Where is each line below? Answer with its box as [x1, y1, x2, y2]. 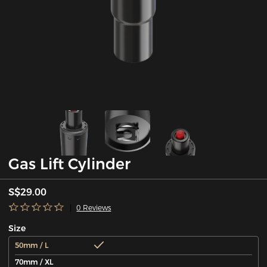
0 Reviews [76, 203, 111, 212]
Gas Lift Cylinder [8, 155, 131, 173]
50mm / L [15, 240, 49, 250]
